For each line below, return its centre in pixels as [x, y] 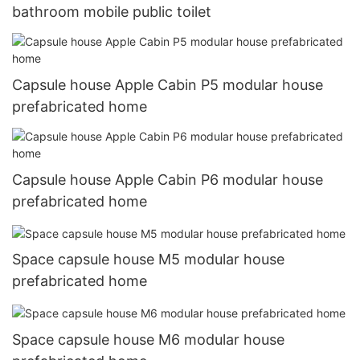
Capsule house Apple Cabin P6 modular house [168, 180]
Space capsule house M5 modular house [148, 260]
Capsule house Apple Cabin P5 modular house [168, 85]
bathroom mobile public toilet [112, 11]
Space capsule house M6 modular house [148, 339]
